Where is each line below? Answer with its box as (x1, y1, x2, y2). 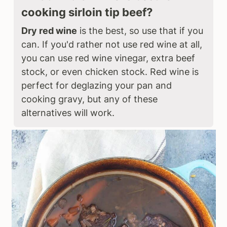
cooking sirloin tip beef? (21, 6, 153, 19)
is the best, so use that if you (77, 25, 204, 36)
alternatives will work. (21, 107, 115, 119)
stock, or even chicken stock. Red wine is (21, 66, 199, 78)
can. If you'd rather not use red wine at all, (21, 39, 203, 50)
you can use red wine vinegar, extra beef (21, 53, 196, 64)
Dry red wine (21, 25, 78, 36)
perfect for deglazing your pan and (21, 80, 172, 91)
